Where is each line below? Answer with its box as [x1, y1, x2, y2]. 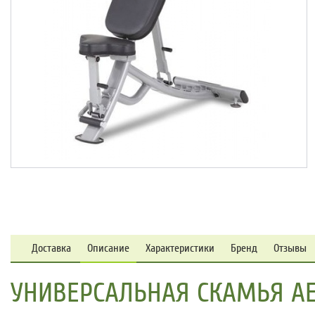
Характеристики [146, 241, 214, 255]
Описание [87, 241, 129, 255]
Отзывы [274, 241, 307, 255]
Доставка [32, 241, 71, 255]
